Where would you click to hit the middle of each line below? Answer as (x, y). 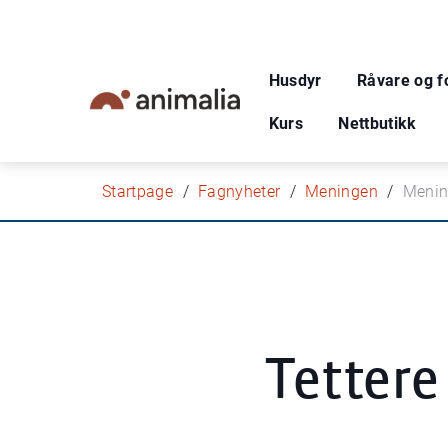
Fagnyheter (239, 191)
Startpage (138, 191)
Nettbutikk (377, 123)
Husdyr (295, 80)
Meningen (341, 191)
